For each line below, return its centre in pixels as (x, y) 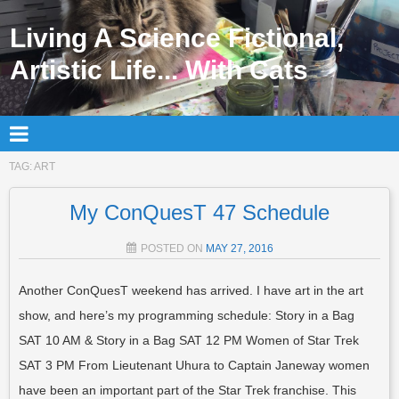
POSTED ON (173, 248)
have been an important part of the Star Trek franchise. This (187, 390)
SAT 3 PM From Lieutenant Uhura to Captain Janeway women (194, 365)
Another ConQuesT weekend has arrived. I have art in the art (191, 290)
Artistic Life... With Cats (159, 70)
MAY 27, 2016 (239, 248)
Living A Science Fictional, (177, 38)
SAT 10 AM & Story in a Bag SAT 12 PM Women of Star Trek (189, 340)
